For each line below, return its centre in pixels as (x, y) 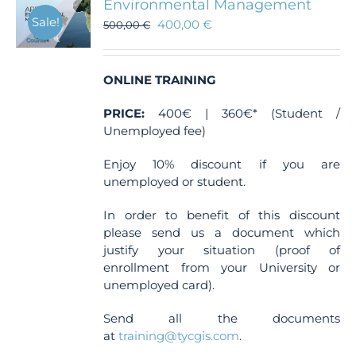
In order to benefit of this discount (222, 215)
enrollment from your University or (222, 267)
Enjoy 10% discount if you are (222, 164)
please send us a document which (222, 232)
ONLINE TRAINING (160, 80)
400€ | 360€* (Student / (242, 113)
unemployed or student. (175, 182)
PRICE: (124, 113)
